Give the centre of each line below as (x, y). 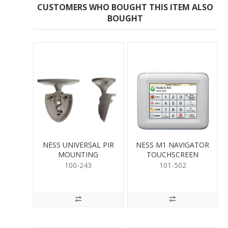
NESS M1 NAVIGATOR (173, 145)
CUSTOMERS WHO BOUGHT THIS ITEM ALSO (125, 7)
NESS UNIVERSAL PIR (78, 145)
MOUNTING (78, 155)
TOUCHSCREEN (173, 155)
